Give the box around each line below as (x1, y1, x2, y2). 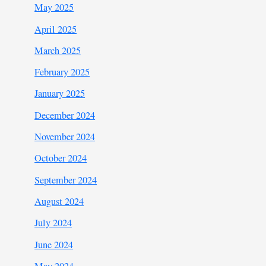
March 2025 (34, 43, 81, 57)
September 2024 (34, 173, 97, 186)
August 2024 (34, 194, 84, 208)
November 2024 (34, 130, 96, 144)
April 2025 (34, 22, 77, 36)
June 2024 (34, 237, 74, 251)
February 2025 (34, 65, 90, 79)
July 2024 (34, 216, 72, 230)
